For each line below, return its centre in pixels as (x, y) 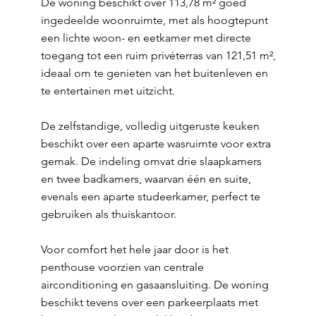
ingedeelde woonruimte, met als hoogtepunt (154, 20)
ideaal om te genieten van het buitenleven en (154, 73)
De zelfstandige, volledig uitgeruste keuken (150, 126)
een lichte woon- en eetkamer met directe (146, 38)
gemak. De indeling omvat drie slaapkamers (151, 161)
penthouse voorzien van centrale (122, 267)
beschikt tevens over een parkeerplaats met (149, 302)
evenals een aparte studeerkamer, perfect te (150, 196)
